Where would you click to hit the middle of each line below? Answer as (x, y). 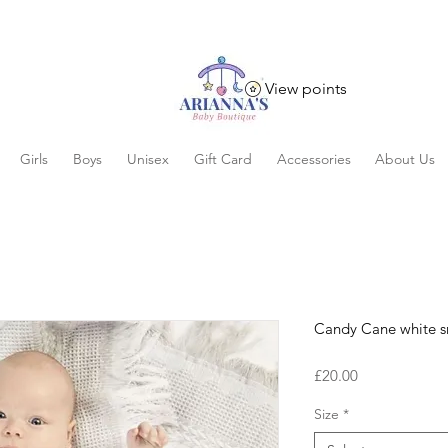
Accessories (313, 159)
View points (306, 88)
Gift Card (222, 159)
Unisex (147, 159)
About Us (405, 159)
